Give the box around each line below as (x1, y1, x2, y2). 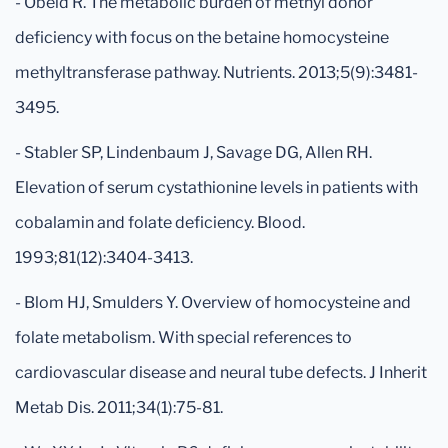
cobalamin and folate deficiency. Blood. (15, 213, 305, 232)
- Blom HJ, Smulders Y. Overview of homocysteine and (15, 293, 411, 312)
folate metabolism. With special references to (15, 328, 352, 347)
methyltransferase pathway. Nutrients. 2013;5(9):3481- (15, 63, 418, 82)
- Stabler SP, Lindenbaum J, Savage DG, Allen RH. (15, 143, 372, 162)
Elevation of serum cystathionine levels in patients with (15, 178, 418, 197)
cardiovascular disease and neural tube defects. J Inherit (15, 363, 427, 382)
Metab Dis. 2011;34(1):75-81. (15, 398, 223, 417)
